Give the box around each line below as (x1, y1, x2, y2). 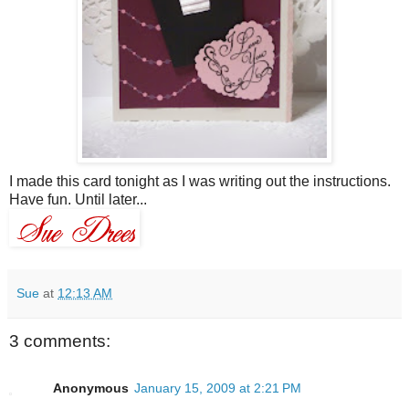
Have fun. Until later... (9, 191, 147, 207)
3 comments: (9, 330, 110, 351)
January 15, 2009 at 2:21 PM (134, 381, 301, 396)
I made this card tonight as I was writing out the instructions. (9, 173, 391, 189)
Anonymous (53, 381, 129, 396)
